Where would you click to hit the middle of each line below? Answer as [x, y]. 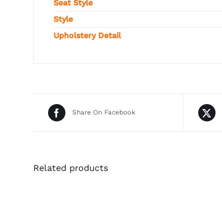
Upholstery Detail [87, 35]
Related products [71, 167]
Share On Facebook [104, 112]
